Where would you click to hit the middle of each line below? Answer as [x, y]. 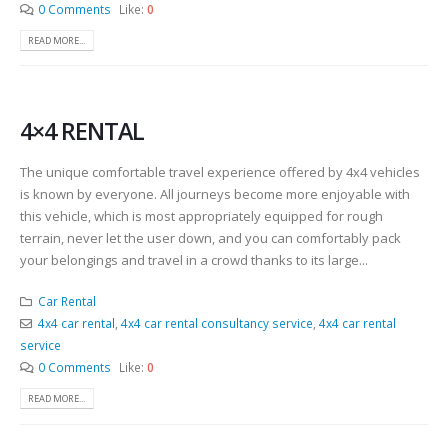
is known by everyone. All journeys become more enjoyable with [215, 194]
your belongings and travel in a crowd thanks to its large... [194, 260]
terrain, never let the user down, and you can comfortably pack [210, 238]
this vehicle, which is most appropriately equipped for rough [201, 216]
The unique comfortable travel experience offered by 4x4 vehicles [220, 172]
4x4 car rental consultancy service [216, 322]
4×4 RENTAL [82, 131]
